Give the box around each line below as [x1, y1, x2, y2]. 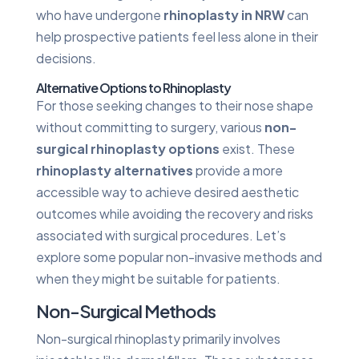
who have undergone [35, 6, 163, 23]
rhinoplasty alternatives [35, 161, 193, 179]
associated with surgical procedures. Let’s [35, 226, 286, 244]
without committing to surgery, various [35, 118, 264, 135]
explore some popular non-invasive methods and [35, 248, 322, 265]
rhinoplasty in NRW [163, 6, 284, 23]
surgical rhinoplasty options [35, 139, 220, 157]
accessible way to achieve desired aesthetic [35, 183, 299, 200]
